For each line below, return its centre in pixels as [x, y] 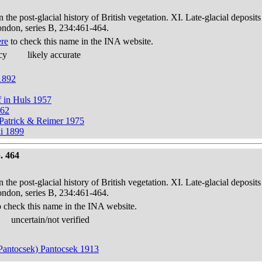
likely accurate [54, 55]
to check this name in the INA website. [81, 41]
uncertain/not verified [50, 220]
